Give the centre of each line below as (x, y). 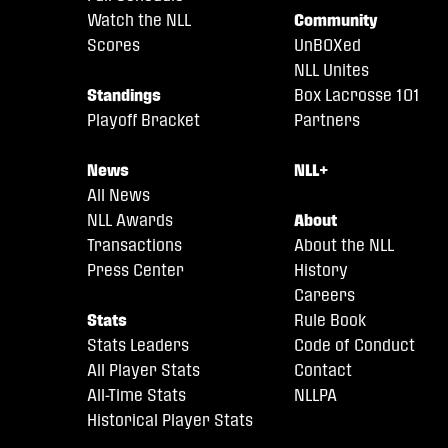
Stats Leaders (138, 344)
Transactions (134, 244)
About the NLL (344, 244)
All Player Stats (143, 369)
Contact (323, 369)
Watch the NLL (139, 19)
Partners (327, 119)
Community (336, 19)
